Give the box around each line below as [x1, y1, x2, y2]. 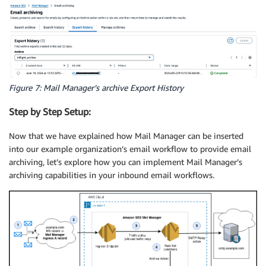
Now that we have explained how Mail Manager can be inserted [9, 130, 243, 141]
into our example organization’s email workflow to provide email [9, 143, 251, 154]
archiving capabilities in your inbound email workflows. [9, 169, 214, 180]
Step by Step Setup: [9, 106, 91, 118]
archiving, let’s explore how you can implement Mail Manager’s [9, 156, 242, 167]
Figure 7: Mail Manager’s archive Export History [9, 82, 183, 93]
